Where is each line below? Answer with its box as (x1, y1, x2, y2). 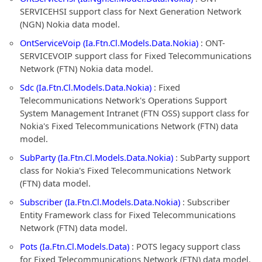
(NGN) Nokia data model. (20, 18, 120, 30)
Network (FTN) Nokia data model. (20, 63, 153, 74)
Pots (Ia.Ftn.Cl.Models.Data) (20, 240, 129, 252)
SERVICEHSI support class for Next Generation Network (20, 5, 242, 17)
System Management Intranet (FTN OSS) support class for (20, 107, 249, 119)
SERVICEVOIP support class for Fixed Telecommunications (20, 50, 251, 61)
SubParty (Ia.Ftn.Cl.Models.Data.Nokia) (20, 151, 173, 163)
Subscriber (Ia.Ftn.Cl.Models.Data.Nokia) (20, 196, 180, 208)
